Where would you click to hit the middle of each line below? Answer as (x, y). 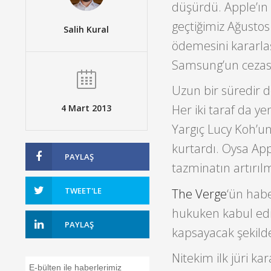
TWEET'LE (83, 190)
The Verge (199, 194)
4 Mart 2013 (87, 108)
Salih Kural (87, 29)
